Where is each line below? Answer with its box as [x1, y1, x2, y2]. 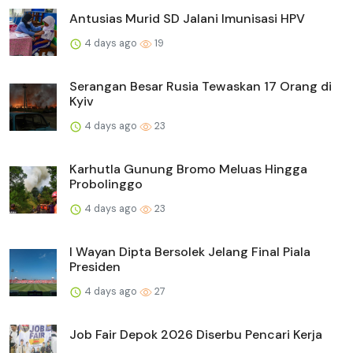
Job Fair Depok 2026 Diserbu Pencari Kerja [69, 325, 322, 343]
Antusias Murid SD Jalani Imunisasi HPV [69, 9, 305, 27]
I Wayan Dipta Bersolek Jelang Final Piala [69, 243, 310, 260]
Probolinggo [69, 175, 143, 192]
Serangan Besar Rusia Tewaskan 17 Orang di [69, 77, 332, 95]
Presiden [69, 258, 121, 275]
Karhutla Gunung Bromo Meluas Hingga [69, 160, 307, 177]
